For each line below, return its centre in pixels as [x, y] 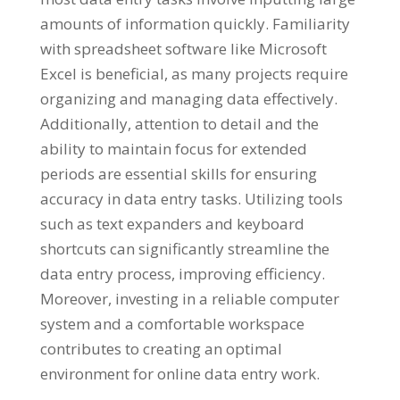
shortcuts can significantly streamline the [184, 249]
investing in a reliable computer [227, 299]
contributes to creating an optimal [161, 349]
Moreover [74, 299]
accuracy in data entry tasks [138, 199]
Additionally [83, 124]
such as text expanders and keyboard [172, 224]
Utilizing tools [293, 199]
